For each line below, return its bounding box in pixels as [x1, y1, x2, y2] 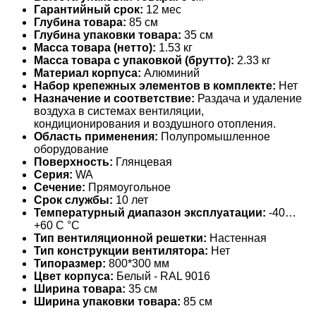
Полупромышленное [158, 130, 270, 143]
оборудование [34, 143, 109, 156]
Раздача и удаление [195, 92, 302, 105]
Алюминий [141, 67, 200, 80]
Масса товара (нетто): [34, 42, 156, 54]
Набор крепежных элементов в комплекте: [34, 80, 276, 92]
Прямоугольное [85, 181, 171, 194]
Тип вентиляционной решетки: [34, 232, 207, 245]
